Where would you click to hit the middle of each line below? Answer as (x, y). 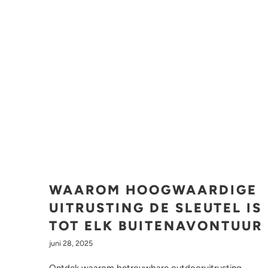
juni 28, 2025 (71, 243)
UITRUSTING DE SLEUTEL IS (156, 208)
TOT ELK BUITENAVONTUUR (156, 226)
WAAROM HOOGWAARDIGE (153, 190)
